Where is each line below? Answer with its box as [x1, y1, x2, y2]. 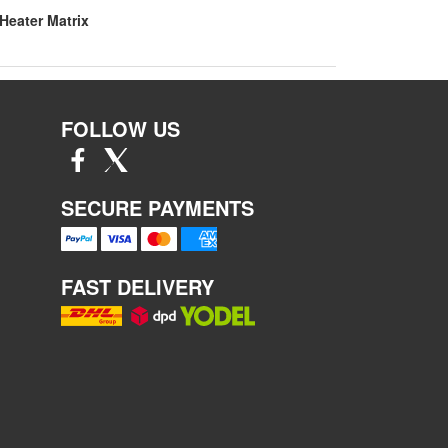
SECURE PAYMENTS [61, 193, 254, 222]
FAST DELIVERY [61, 272, 214, 301]
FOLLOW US [61, 114, 180, 143]
